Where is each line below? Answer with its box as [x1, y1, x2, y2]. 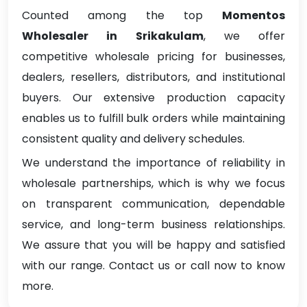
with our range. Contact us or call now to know [22, 258, 285, 274]
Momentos [222, 8, 285, 24]
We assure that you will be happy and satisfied [22, 237, 285, 254]
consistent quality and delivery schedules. [22, 131, 245, 147]
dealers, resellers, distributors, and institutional [22, 69, 285, 86]
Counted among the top [22, 8, 222, 24]
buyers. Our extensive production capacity [22, 90, 285, 106]
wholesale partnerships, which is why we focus [22, 175, 285, 192]
